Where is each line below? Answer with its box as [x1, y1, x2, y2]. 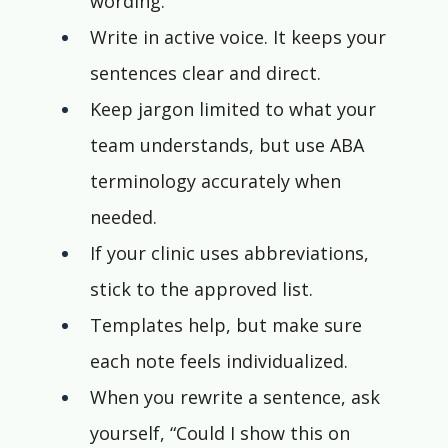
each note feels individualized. [89, 349, 348, 374]
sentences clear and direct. [89, 61, 321, 86]
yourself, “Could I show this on [89, 421, 355, 446]
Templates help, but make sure [89, 313, 367, 338]
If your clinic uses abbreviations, [89, 241, 374, 266]
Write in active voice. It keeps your [89, 25, 391, 50]
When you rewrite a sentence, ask [89, 385, 385, 410]
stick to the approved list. [89, 277, 313, 302]
